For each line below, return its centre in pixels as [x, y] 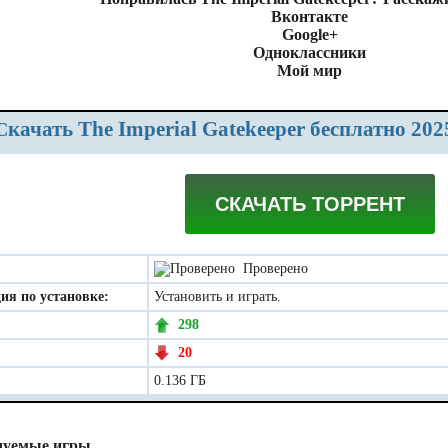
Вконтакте [309, 16]
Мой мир [309, 70]
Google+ [309, 34]
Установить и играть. [217, 296]
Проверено [271, 268]
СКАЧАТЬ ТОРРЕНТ [310, 204]
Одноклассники [309, 52]
